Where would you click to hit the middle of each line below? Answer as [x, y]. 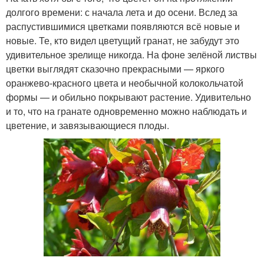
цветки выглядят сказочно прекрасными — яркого [115, 68]
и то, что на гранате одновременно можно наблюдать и [126, 111]
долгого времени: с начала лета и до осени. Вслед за [122, 12]
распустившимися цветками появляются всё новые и [123, 26]
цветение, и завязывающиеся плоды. [88, 125]
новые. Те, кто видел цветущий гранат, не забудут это [123, 40]
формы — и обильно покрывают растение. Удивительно [128, 97]
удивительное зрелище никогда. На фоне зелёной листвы [131, 54]
